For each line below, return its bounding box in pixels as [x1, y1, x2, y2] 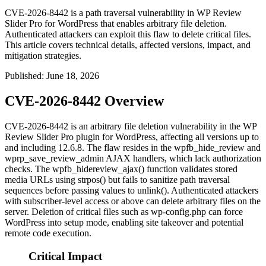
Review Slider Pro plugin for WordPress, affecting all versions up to [5, 132, 259, 142]
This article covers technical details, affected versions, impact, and [5, 40, 251, 50]
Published [5, 71, 42, 81]
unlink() [137, 185, 167, 196]
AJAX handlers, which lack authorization [104, 153, 261, 164]
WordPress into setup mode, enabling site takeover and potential [5, 217, 243, 228]
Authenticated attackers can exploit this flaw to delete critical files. [5, 29, 251, 40]
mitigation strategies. [5, 50, 81, 61]
